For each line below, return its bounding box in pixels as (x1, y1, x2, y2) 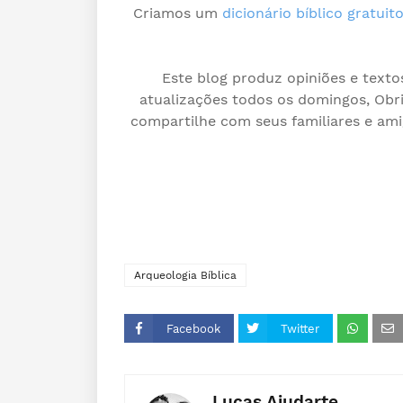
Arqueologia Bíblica (134, 269, 237, 282)
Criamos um (133, 4, 222, 22)
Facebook (166, 322, 220, 336)
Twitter (281, 322, 319, 336)
